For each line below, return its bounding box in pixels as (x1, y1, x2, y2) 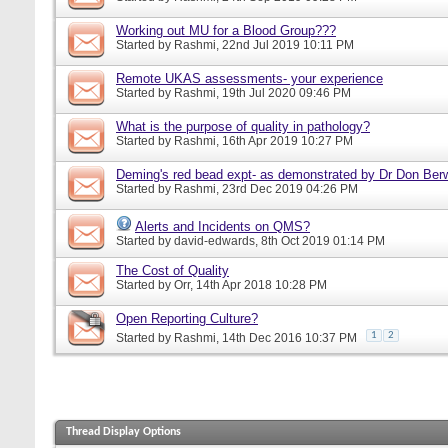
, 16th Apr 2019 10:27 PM (216, 133, 353, 148)
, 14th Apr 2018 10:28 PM (190, 277, 327, 292)
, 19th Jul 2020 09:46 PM (216, 85, 351, 100)
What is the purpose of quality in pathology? (116, 118, 370, 134)
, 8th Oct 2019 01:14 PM (255, 233, 385, 248)
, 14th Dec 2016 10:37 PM (216, 330, 357, 345)
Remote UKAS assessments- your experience (116, 70, 383, 86)
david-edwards (174, 233, 255, 248)
